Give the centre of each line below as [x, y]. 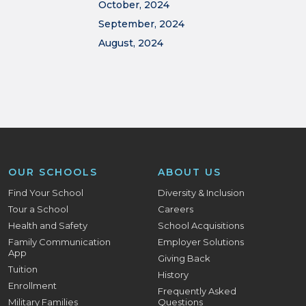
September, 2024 [141, 24]
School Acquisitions [201, 225]
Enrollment [33, 286]
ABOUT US [190, 172]
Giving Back [184, 258]
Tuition [23, 269]
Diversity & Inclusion [201, 193]
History [173, 275]
